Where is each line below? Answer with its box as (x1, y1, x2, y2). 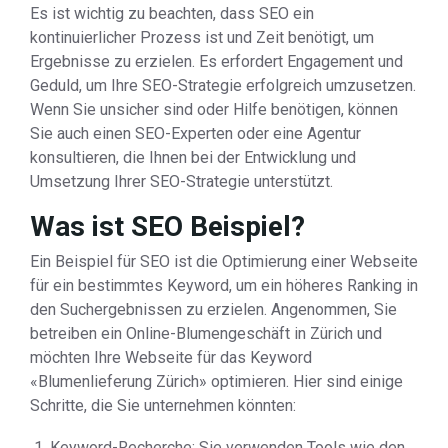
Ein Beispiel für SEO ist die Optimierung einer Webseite (30, 252, 418, 271)
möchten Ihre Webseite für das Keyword (30, 348, 312, 367)
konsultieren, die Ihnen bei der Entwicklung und (30, 148, 356, 167)
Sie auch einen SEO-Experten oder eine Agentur (30, 124, 361, 143)
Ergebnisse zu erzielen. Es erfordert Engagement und (30, 52, 403, 71)
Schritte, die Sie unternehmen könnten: (30, 396, 296, 415)
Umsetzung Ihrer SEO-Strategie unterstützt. (30, 172, 333, 191)
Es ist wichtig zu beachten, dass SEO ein (30, 4, 314, 23)
